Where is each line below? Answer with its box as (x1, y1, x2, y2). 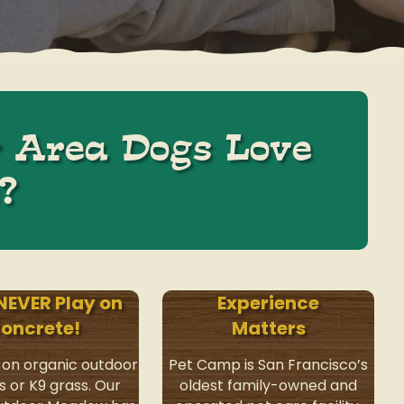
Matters (231, 316, 306, 342)
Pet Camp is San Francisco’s (169, 354, 369, 376)
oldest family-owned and (179, 375, 358, 397)
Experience (217, 290, 320, 317)
